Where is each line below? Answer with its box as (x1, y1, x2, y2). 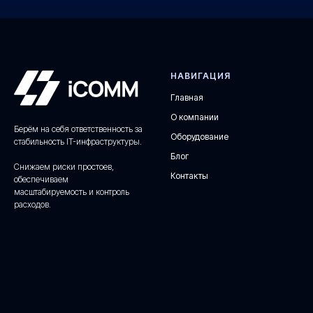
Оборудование (170, 131, 228, 143)
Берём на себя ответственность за (14, 124, 143, 135)
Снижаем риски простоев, (14, 161, 114, 173)
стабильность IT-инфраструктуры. (14, 136, 142, 147)
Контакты (170, 170, 208, 182)
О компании (170, 112, 219, 123)
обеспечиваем (14, 174, 68, 185)
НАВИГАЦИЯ (170, 71, 231, 82)
